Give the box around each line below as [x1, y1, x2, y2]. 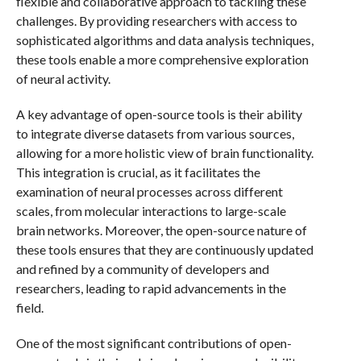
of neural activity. [15, 71, 110, 86]
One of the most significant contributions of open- [15, 335, 292, 351]
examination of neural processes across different [15, 184, 283, 199]
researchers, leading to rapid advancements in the [15, 280, 286, 296]
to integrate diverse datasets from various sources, [15, 126, 294, 141]
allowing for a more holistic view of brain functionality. [15, 145, 313, 160]
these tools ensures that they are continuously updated [15, 242, 313, 257]
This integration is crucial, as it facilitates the [15, 164, 260, 180]
